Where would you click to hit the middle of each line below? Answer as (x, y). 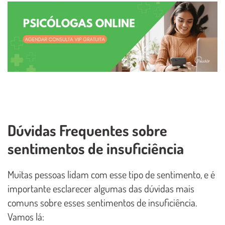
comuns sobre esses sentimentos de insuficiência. (102, 202)
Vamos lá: (26, 216)
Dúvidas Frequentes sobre (87, 130)
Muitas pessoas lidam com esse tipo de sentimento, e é (111, 174)
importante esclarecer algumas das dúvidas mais (101, 188)
